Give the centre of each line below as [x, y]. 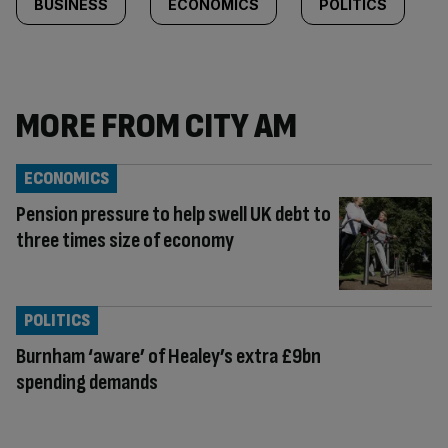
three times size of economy [125, 240]
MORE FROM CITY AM [156, 126]
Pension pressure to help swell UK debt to [173, 214]
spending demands [87, 382]
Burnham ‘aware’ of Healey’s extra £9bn [168, 356]
